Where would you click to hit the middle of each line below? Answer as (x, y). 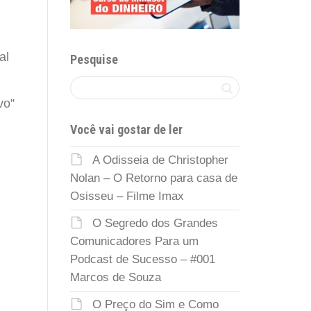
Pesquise (94, 59)
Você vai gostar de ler (126, 129)
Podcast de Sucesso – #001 (143, 259)
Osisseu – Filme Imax (127, 196)
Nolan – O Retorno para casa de (154, 178)
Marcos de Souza (116, 277)
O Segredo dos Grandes (155, 223)
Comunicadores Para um (134, 241)
